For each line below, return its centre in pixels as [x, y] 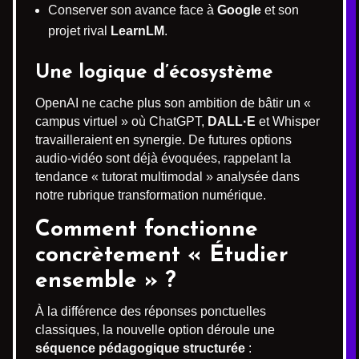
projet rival [79, 31]
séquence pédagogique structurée [140, 348]
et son [280, 10]
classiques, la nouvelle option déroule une [155, 330]
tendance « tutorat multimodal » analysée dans [167, 177]
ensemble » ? [106, 281]
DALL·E [232, 121]
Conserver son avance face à [133, 10]
